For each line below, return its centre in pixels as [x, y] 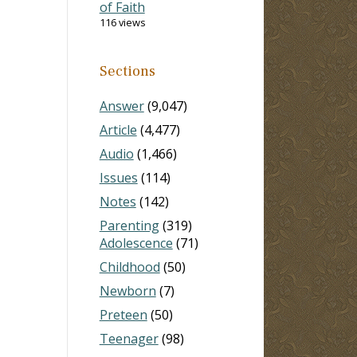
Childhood [129, 267]
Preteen [123, 314]
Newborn [127, 290]
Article [118, 129]
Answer [122, 106]
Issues [118, 177]
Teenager [129, 338]
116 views [122, 22]
